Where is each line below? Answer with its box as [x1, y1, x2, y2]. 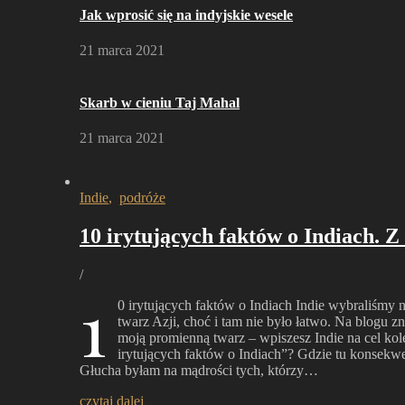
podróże [119, 189, 165, 205]
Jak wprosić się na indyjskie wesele [80, 7, 293, 24]
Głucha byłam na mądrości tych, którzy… [80, 362, 318, 378]
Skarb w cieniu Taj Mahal [80, 94, 240, 110]
